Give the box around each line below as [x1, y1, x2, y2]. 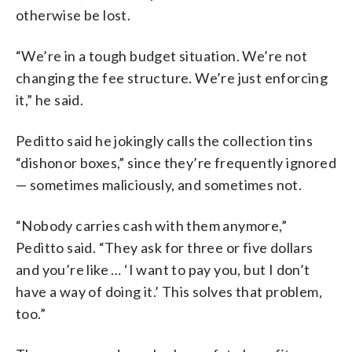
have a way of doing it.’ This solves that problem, [16, 282, 322, 300]
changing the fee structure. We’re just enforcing [16, 68, 328, 86]
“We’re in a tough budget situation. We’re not [16, 46, 307, 64]
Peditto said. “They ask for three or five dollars [16, 238, 313, 256]
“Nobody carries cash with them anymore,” [16, 216, 287, 234]
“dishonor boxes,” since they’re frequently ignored [16, 153, 336, 171]
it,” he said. [16, 90, 84, 108]
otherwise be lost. [16, 5, 131, 24]
